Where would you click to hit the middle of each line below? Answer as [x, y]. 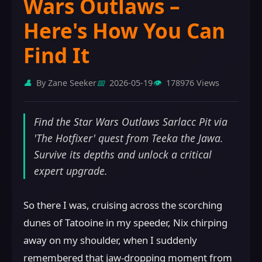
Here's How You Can [124, 30]
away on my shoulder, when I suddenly [110, 240]
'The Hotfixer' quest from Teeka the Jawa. [129, 138]
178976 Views [193, 83]
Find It [56, 55]
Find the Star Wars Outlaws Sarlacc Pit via [131, 122]
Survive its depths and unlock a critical [123, 154]
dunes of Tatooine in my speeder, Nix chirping [125, 223]
